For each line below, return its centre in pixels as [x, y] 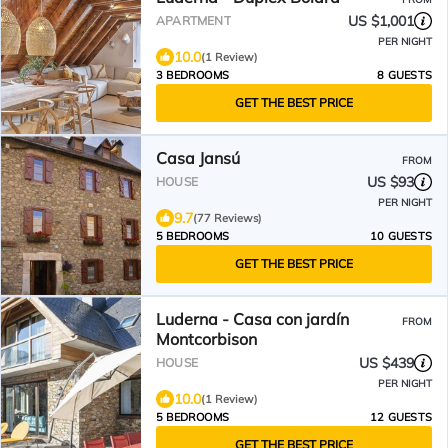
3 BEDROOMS [192, 75]
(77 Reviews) [227, 218]
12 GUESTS [401, 417]
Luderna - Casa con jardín [252, 319]
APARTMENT [193, 20]
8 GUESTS [404, 75]
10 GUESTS [401, 236]
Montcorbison [206, 339]
